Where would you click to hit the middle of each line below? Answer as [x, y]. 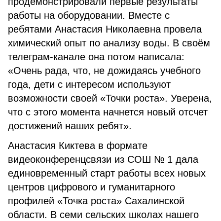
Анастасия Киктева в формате [78, 146]
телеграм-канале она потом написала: [96, 57]
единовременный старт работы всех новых [107, 173]
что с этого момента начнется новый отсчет [108, 112]
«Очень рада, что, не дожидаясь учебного [104, 71]
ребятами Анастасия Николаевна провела [105, 29]
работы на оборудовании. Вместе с [89, 15]
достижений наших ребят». [70, 126]
